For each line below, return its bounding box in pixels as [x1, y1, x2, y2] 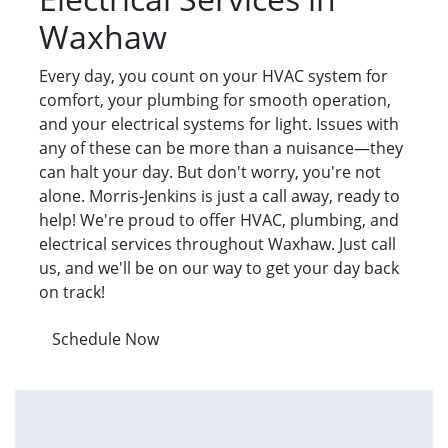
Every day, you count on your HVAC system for [39, 65, 388, 88]
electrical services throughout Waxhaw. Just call [39, 233, 396, 256]
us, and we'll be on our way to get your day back [39, 257, 399, 280]
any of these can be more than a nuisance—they [39, 137, 403, 160]
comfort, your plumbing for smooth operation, [39, 89, 391, 112]
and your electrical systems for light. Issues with [39, 113, 399, 136]
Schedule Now [52, 328, 159, 351]
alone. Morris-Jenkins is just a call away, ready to [39, 185, 400, 208]
